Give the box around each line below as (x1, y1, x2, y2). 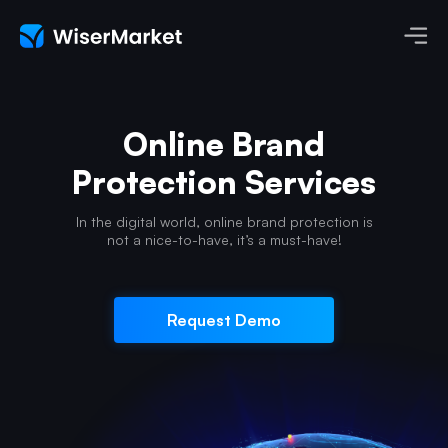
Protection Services (72, 162, 376, 202)
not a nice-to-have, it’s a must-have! (106, 231, 342, 248)
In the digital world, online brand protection (75, 213, 359, 230)
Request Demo (167, 310, 281, 330)
